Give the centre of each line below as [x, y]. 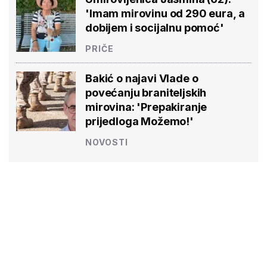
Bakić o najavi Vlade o [142, 79]
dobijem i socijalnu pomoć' [155, 28]
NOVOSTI [107, 142]
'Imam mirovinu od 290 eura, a [165, 14]
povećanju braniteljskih [146, 93]
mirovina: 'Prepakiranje [146, 107]
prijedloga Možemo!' [139, 122]
